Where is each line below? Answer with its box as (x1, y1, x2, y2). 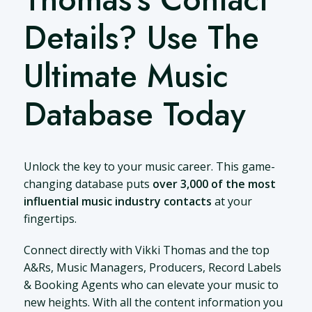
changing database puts (23, 176, 153, 192)
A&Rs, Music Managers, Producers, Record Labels (23, 260, 281, 276)
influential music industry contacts (23, 194, 212, 210)
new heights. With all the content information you (23, 295, 283, 311)
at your (211, 194, 252, 210)
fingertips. (23, 211, 77, 227)
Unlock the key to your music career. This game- (23, 159, 275, 175)
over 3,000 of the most (152, 176, 276, 192)
